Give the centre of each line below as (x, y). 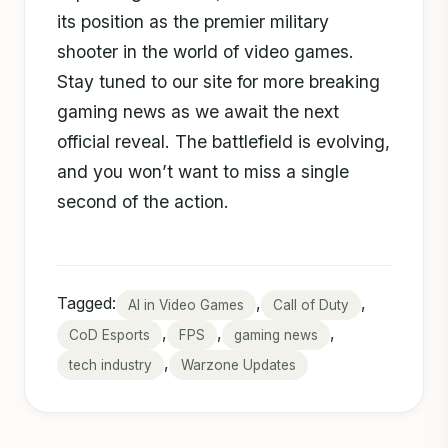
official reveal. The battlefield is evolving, (223, 141)
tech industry (110, 364)
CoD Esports (109, 334)
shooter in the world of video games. (205, 51)
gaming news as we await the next (198, 111)
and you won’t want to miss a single (203, 171)
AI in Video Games (186, 304)
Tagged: (86, 302)
